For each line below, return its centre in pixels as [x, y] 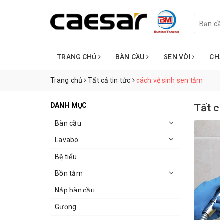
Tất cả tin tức [109, 80]
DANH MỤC [69, 105]
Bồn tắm [69, 174]
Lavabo [67, 140]
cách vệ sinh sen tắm [170, 80]
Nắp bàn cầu [75, 190]
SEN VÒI [178, 57]
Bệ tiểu [66, 157]
